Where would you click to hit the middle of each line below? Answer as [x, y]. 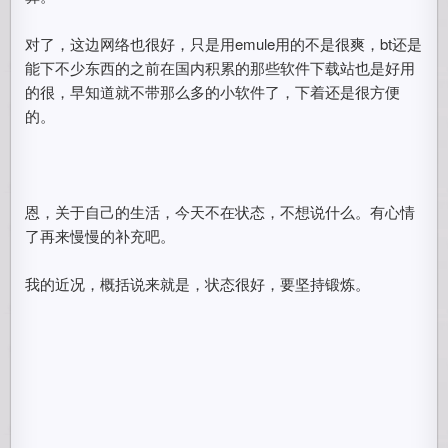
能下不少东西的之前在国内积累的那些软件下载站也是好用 [220, 67]
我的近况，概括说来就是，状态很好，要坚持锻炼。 [198, 283]
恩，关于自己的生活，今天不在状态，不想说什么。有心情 [220, 211]
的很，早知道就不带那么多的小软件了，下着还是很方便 [213, 91]
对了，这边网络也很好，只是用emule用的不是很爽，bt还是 [224, 43]
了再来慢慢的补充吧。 [100, 235]
